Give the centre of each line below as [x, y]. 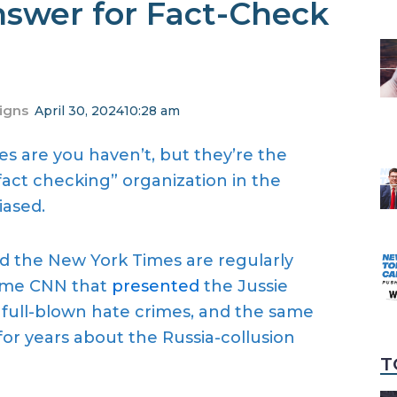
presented [156, 286]
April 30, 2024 [79, 110]
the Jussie [244, 286]
